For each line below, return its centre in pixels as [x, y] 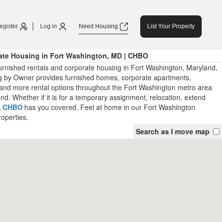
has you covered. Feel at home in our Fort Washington [110, 107]
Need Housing [99, 26]
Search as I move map [173, 131]
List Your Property [171, 26]
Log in [49, 26]
